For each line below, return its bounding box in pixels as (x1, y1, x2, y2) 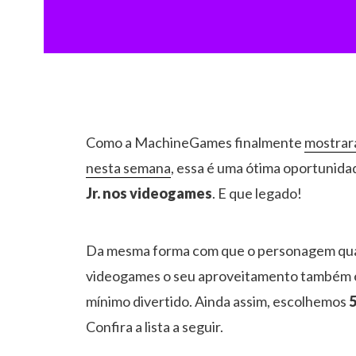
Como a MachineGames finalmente (86, 133, 304, 151)
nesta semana (86, 159, 171, 176)
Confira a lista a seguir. (86, 318, 223, 335)
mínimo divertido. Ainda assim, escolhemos (86, 292, 349, 310)
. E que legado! (212, 184, 302, 202)
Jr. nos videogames (86, 184, 212, 202)
